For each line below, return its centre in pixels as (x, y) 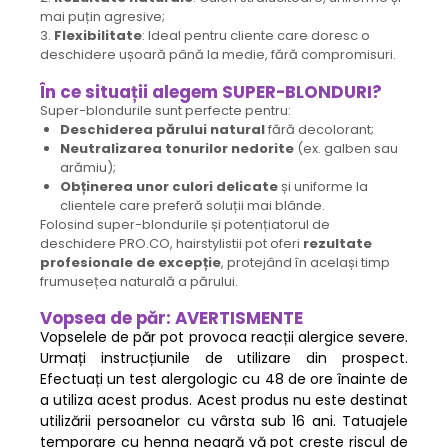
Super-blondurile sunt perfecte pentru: (165, 111)
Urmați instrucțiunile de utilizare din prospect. (224, 358)
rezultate (337, 244)
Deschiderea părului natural (162, 130)
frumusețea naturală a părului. (139, 282)
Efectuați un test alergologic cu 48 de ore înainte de (224, 379)
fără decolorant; (319, 130)
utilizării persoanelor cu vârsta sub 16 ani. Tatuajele (224, 421)
